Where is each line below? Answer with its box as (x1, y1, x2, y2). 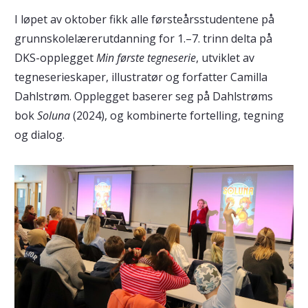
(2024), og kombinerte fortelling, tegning (69, 108, 284, 124)
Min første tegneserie (96, 50, 196, 66)
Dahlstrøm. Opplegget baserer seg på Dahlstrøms (14, 89, 273, 104)
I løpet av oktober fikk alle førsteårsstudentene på (14, 12, 274, 27)
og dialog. (14, 127, 65, 143)
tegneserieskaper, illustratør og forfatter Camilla (14, 69, 267, 85)
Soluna (36, 108, 70, 124)
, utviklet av (195, 50, 254, 66)
